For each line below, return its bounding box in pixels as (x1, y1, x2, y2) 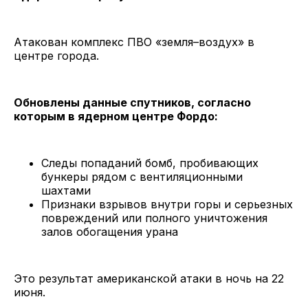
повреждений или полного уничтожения (41, 211, 267, 225)
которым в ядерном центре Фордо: (14, 109, 218, 124)
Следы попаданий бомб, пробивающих (41, 156, 258, 170)
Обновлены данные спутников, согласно (14, 96, 251, 110)
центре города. (14, 49, 99, 63)
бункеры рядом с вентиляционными (41, 170, 243, 184)
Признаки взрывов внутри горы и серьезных (41, 197, 293, 212)
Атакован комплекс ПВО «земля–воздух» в (14, 35, 254, 49)
